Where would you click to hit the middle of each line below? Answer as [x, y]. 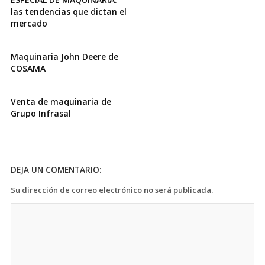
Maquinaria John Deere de [64, 56]
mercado [29, 23]
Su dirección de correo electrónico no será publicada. [112, 190]
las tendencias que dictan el [69, 11]
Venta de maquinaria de [61, 101]
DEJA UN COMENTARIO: [56, 169]
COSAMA [28, 68]
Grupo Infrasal [41, 113]
